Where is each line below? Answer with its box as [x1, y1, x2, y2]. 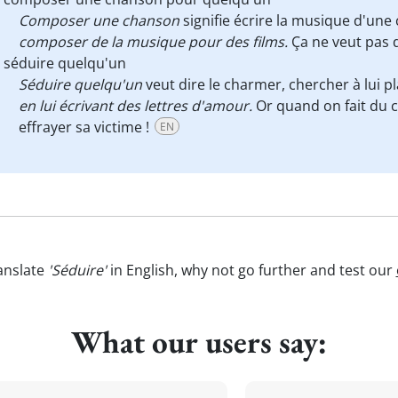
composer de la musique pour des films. [19, 32, 291, 52]
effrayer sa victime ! [19, 117, 153, 137]
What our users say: [71, 322, 327, 362]
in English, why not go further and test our [106, 260, 396, 280]
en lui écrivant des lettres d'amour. [19, 96, 252, 115]
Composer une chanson [19, 11, 179, 30]
